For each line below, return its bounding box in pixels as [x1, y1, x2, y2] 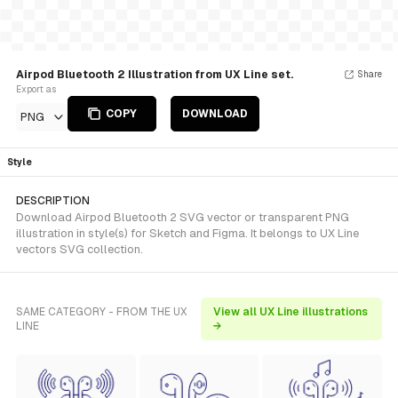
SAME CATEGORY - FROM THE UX [16, 306, 187, 318]
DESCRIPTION [16, 195, 90, 207]
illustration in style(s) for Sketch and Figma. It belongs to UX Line [16, 227, 359, 240]
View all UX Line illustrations [213, 306, 369, 318]
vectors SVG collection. [16, 243, 143, 256]
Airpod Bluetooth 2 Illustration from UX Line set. [16, 68, 293, 81]
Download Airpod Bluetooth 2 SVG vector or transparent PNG [16, 211, 349, 224]
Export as [16, 84, 56, 94]
